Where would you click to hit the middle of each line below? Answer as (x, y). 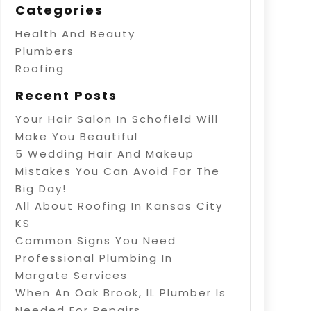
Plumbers (44, 51)
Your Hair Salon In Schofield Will (117, 119)
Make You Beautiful (76, 137)
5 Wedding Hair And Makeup (104, 154)
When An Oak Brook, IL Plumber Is (120, 293)
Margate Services (71, 276)
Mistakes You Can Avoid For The (117, 171)
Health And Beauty (75, 34)
